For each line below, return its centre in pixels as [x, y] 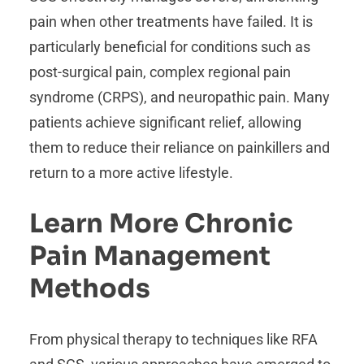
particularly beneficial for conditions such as [170, 47]
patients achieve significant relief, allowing [165, 123]
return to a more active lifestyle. [131, 173]
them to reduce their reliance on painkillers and [180, 148]
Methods [90, 288]
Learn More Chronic [161, 223]
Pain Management [150, 256]
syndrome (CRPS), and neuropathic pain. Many [180, 97]
